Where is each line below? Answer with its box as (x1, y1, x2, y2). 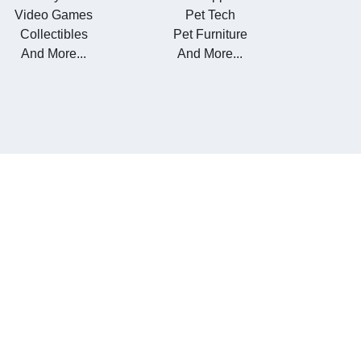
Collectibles (19, 27, 88, 42)
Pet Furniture (172, 27, 247, 42)
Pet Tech (185, 8, 235, 23)
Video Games (15, 8, 93, 23)
